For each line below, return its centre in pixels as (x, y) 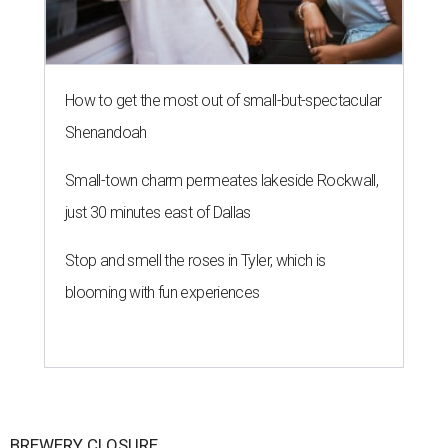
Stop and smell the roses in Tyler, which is (195, 260)
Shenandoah (106, 132)
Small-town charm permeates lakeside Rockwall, (222, 180)
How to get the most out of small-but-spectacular (223, 100)
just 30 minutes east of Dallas (158, 212)
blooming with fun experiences (162, 292)
